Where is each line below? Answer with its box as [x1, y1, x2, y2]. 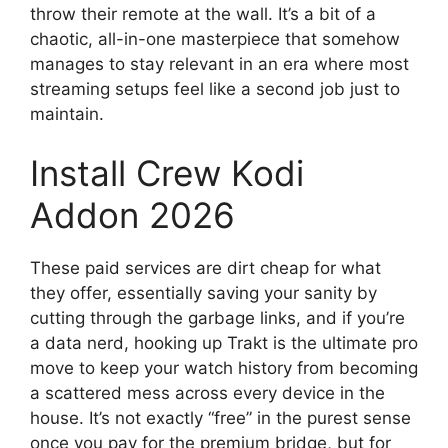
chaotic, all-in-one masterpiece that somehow [30, 28, 400, 49]
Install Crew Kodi [30, 152, 304, 195]
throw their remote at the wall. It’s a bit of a [30, 3, 376, 24]
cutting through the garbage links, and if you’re [30, 308, 405, 329]
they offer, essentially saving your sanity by [30, 283, 377, 304]
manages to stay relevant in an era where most [30, 53, 409, 74]
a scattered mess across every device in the [30, 383, 385, 404]
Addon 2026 [30, 194, 235, 237]
